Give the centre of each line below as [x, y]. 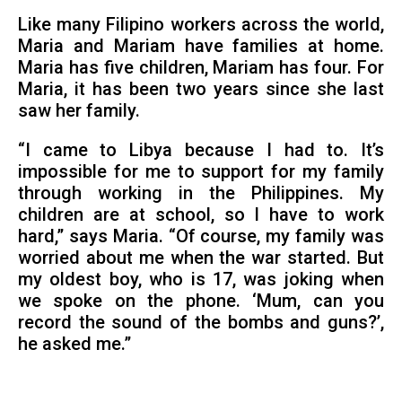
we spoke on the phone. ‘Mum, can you [201, 301]
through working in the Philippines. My [201, 194]
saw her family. [79, 111]
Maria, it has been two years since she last [201, 90]
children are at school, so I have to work [201, 215]
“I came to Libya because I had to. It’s [201, 151]
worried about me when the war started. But [201, 258]
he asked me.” [74, 345]
